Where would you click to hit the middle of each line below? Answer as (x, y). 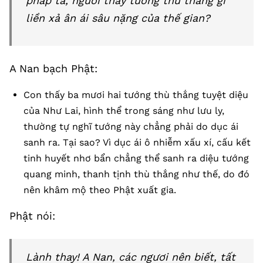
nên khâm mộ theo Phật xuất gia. (100, 190)
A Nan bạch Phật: (53, 68)
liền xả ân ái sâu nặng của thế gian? (118, 18)
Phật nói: (32, 216)
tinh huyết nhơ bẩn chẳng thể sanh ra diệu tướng (136, 158)
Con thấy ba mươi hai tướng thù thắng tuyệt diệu (136, 95)
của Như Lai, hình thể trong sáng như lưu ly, (124, 111)
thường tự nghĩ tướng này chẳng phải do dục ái (131, 127)
